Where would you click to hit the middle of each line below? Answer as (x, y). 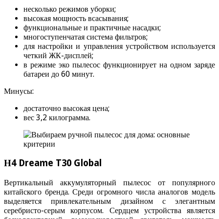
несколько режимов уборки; (70, 9)
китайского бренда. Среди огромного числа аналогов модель (109, 192)
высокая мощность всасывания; (76, 19)
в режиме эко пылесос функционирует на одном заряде (119, 65)
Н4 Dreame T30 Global (53, 163)
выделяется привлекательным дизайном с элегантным (109, 201)
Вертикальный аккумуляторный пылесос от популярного (109, 182)
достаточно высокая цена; (66, 109)
